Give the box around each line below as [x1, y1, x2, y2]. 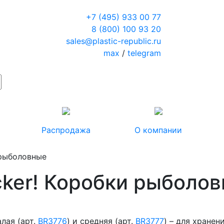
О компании [134, 125, 182, 135]
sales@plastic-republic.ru [65, 36, 161, 46]
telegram [127, 48, 161, 58]
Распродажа [41, 125, 90, 135]
